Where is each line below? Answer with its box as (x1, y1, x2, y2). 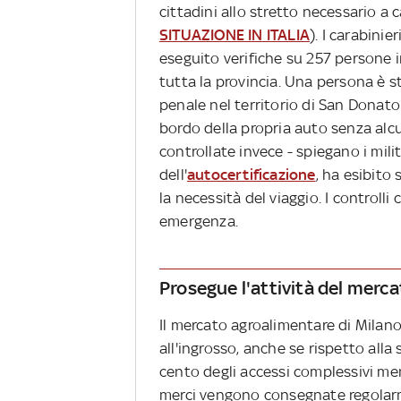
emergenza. (159, 212, 238, 231)
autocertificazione (187, 166, 316, 184)
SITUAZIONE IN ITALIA (159, 26, 310, 45)
